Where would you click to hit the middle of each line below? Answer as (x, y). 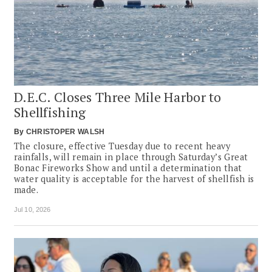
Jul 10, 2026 (32, 209)
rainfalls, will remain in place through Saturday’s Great (131, 157)
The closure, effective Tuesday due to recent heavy (122, 146)
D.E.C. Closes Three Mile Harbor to (118, 97)
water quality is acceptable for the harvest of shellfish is (134, 178)
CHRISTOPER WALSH (65, 131)
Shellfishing (50, 112)
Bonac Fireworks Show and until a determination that (128, 168)
